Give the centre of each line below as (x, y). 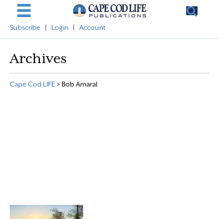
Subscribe (25, 27)
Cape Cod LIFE (33, 84)
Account (92, 27)
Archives (38, 58)
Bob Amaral (79, 84)
